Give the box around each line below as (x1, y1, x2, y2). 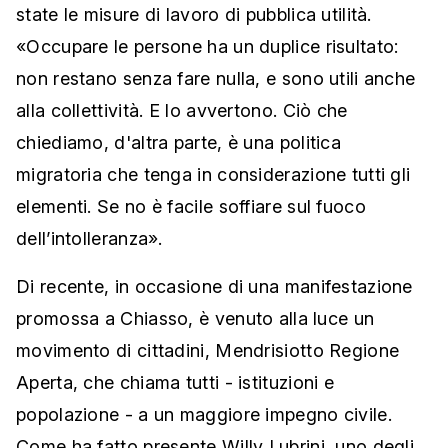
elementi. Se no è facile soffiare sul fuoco (16, 196, 366, 218)
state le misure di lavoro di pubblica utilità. (16, 4, 372, 26)
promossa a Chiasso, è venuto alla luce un (16, 308, 375, 330)
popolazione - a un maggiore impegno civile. (16, 404, 392, 426)
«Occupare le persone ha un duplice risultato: (16, 36, 399, 58)
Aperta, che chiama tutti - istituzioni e (16, 372, 334, 394)
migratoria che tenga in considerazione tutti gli (16, 164, 411, 186)
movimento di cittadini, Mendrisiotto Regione (16, 340, 400, 362)
